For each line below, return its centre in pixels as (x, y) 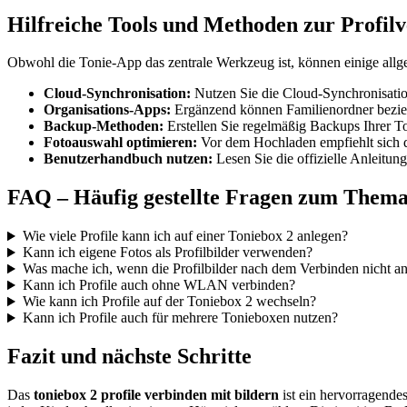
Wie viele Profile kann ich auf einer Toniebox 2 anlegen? (185, 236)
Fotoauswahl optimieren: (120, 143)
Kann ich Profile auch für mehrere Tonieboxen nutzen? (180, 318)
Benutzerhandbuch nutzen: (128, 159)
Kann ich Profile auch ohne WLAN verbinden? (159, 285)
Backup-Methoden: (104, 126)
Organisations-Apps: (107, 110)
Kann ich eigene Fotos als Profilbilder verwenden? (167, 253)
